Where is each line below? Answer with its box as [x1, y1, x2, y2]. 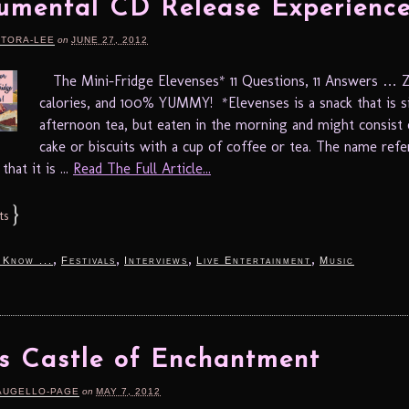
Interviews [124, 254, 188, 266]
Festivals [61, 254, 116, 266]
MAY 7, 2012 [96, 385, 161, 396]
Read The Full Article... [73, 159, 211, 177]
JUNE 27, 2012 [71, 34, 148, 45]
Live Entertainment [196, 254, 311, 266]
